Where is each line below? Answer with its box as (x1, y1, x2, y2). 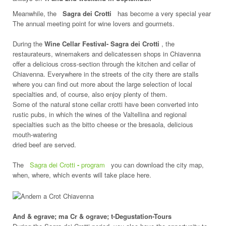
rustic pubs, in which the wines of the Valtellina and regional (13, 109, 187, 119)
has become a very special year (118, 9, 211, 18)
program (81, 160, 107, 169)
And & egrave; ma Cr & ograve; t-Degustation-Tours (13, 211, 172, 221)
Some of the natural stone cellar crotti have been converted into (13, 99, 198, 109)
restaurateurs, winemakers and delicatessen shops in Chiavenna (13, 49, 201, 59)
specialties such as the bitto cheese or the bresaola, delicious (13, 120, 193, 129)
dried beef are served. (13, 140, 76, 149)
